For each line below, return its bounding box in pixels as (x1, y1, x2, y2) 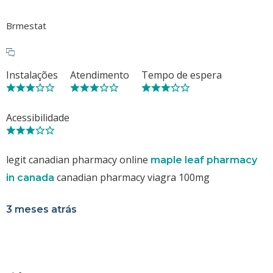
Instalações (6, 68, 58, 82)
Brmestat (6, 19, 46, 32)
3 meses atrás (6, 203, 77, 215)
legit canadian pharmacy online (6, 152, 151, 166)
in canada (6, 171, 54, 183)
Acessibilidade (6, 110, 69, 124)
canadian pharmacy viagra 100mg (54, 170, 210, 184)
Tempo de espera (141, 68, 222, 82)
